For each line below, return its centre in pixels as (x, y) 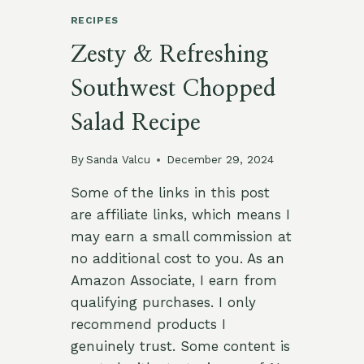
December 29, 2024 (220, 160)
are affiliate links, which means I (180, 215)
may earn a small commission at (181, 237)
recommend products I (148, 325)
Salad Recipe (135, 123)
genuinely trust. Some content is (180, 347)
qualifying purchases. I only (163, 303)
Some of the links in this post (170, 193)
